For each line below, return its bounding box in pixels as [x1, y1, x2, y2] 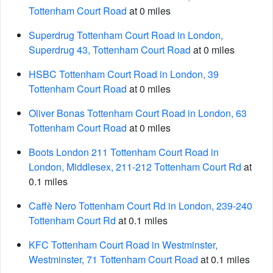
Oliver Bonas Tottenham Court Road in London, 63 [29, 106, 247, 120]
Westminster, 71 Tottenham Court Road [29, 252, 198, 266]
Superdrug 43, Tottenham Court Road [29, 43, 191, 57]
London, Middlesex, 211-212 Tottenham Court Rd [29, 160, 241, 174]
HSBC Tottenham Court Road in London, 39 [29, 67, 219, 81]
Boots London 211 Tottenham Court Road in [29, 145, 219, 159]
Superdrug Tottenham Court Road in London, [29, 28, 223, 42]
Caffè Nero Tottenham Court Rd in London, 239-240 [29, 199, 252, 213]
